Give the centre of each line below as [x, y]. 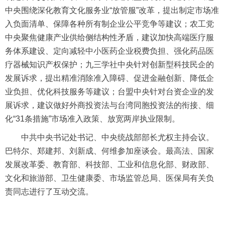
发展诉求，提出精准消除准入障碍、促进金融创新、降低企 [109, 78]
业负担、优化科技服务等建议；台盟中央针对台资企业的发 [109, 92]
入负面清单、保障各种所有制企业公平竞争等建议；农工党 [109, 24]
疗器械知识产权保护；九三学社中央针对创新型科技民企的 [109, 65]
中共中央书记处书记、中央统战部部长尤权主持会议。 [109, 138]
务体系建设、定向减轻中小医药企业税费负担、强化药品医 [109, 51]
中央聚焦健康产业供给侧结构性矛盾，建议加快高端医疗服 [109, 38]
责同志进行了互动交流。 [49, 192]
